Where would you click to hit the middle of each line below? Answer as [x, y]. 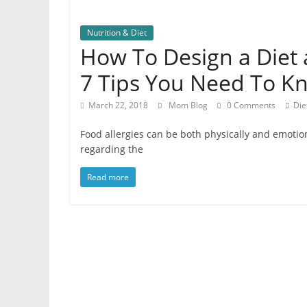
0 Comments [250, 106]
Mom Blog [189, 106]
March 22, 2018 [118, 106]
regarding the [112, 149]
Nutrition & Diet [117, 33]
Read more [108, 177]
